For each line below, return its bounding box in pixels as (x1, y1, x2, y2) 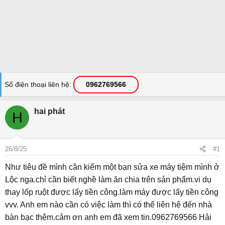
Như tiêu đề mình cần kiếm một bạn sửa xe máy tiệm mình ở (5, 163, 219, 171)
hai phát (34, 107, 65, 116)
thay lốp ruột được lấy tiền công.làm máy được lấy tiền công (5, 188, 218, 196)
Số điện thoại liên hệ (5, 80, 69, 88)
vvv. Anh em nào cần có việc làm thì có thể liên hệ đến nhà (5, 200, 212, 209)
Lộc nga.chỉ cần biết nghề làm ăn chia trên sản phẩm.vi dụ (5, 175, 211, 184)
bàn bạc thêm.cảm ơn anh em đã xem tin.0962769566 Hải (5, 213, 211, 221)
